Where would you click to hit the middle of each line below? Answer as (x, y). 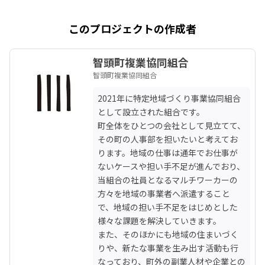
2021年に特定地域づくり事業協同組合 (169, 98)
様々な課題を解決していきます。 (159, 220)
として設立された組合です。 (151, 112)
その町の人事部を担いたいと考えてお (168, 139)
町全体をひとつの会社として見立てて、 (172, 125)
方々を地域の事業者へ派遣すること (164, 193)
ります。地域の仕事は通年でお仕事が (168, 152)
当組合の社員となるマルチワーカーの (168, 180)
